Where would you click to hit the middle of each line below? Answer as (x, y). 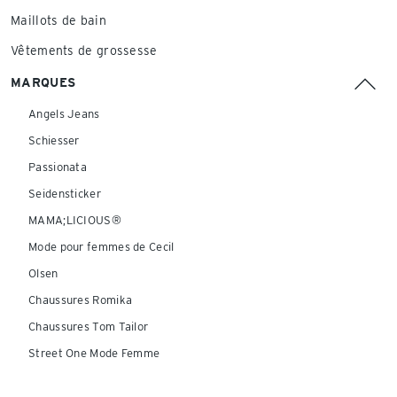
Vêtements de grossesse (84, 51)
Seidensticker (65, 194)
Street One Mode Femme (94, 353)
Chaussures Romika (81, 300)
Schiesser (54, 140)
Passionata (58, 167)
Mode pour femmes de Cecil (101, 247)
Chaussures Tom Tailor (89, 327)
